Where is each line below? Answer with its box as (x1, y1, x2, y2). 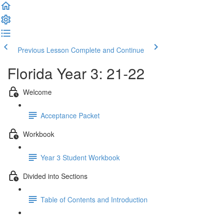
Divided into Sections (23, 171, 88, 181)
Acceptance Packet (41, 110, 100, 120)
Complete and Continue (71, 45, 144, 55)
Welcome (23, 87, 52, 97)
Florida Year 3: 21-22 (7, 63, 145, 84)
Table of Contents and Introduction (41, 194, 148, 204)
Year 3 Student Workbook (41, 152, 120, 162)
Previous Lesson (18, 45, 69, 55)
